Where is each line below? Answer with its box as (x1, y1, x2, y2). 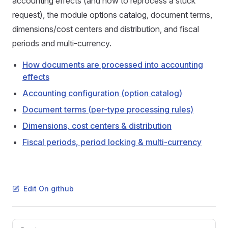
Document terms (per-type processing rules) (22, 104, 193, 115)
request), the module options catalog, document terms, (12, 10, 212, 20)
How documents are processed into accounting (22, 60, 203, 70)
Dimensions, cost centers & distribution (22, 121, 172, 131)
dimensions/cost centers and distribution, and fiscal (12, 24, 199, 34)
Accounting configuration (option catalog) (22, 88, 182, 98)
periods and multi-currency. (12, 38, 111, 48)
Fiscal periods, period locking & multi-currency (22, 137, 202, 147)
